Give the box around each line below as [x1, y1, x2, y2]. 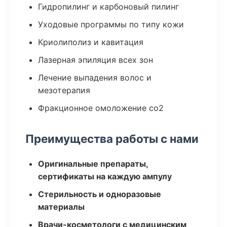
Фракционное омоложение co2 [38, 103, 164, 113]
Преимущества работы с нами [25, 132, 199, 145]
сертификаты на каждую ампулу [38, 171, 172, 181]
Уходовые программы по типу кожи [38, 19, 184, 29]
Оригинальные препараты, [38, 159, 148, 169]
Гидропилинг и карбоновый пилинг [38, 2, 179, 12]
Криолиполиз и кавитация [38, 37, 143, 47]
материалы [38, 202, 85, 212]
